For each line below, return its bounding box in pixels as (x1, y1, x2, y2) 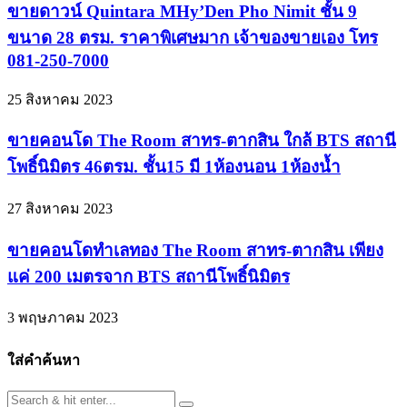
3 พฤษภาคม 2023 (7, 310, 118, 326)
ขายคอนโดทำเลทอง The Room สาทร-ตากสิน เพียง (7, 240, 383, 260)
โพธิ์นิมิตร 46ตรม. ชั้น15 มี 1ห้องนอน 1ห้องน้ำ (7, 157, 341, 177)
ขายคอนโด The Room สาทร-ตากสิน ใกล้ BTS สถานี (7, 131, 396, 151)
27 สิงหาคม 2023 (7, 201, 113, 217)
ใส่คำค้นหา (7, 352, 80, 368)
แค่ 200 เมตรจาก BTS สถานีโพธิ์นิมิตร (7, 266, 290, 286)
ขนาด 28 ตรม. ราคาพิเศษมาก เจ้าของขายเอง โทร (7, 27, 378, 47)
